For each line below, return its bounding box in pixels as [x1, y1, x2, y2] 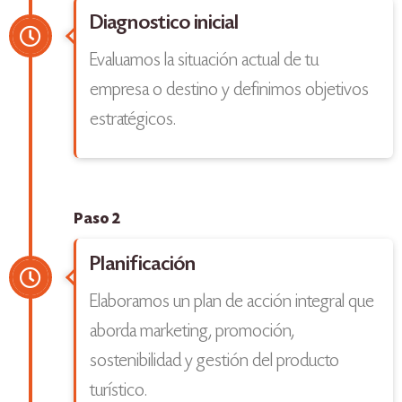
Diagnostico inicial [90, 13, 239, 35]
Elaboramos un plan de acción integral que [90, 293, 374, 313]
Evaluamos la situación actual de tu [90, 51, 319, 72]
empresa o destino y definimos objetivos [90, 81, 369, 101]
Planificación [90, 255, 196, 276]
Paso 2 [74, 213, 120, 228]
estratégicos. [90, 110, 176, 131]
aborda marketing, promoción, [90, 322, 294, 343]
